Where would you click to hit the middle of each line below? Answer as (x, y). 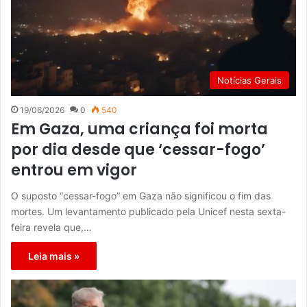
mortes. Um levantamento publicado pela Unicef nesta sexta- (148, 212)
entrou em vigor (74, 171)
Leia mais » (54, 256)
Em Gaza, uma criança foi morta (139, 130)
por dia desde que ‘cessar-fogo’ (138, 150)
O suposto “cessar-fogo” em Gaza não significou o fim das (141, 196)
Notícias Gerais (249, 81)
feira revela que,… (51, 228)
